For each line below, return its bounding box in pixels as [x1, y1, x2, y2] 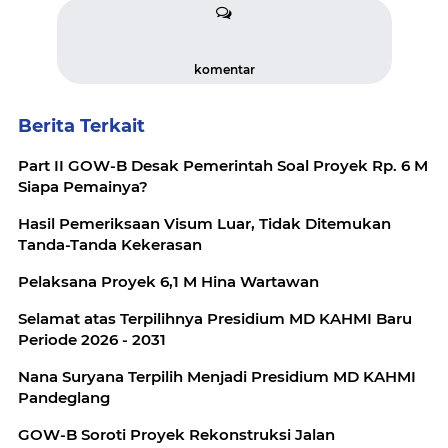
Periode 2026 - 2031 [18, 330, 166, 350]
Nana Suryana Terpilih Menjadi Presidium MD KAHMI [18, 367, 416, 387]
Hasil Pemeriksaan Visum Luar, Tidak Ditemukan [18, 214, 391, 234]
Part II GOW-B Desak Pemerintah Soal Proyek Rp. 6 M [18, 156, 68, 176]
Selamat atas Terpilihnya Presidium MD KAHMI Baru [18, 309, 412, 329]
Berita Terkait [18, 115, 145, 138]
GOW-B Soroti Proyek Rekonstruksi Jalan [18, 425, 335, 445]
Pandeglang [18, 388, 110, 408]
